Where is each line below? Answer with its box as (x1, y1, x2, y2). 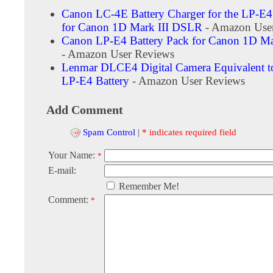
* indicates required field (142, 126, 236, 137)
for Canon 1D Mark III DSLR (62, 20, 202, 34)
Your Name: (48, 150, 97, 161)
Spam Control (83, 126, 135, 137)
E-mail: (48, 165, 76, 176)
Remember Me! (116, 181, 179, 192)
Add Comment (46, 102, 123, 116)
